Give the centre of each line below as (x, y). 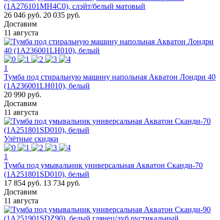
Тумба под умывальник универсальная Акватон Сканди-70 (103, 165)
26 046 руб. (23, 15)
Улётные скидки (31, 138)
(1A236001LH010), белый (47, 85)
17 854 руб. (23, 183)
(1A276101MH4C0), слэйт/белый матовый (75, 6)
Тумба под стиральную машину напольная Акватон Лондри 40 (110, 77)
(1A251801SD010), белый (47, 174)
